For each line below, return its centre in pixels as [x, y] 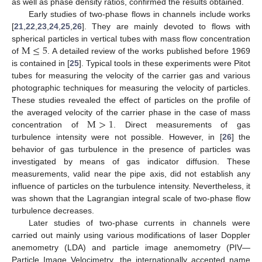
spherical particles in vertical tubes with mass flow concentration [131, 39]
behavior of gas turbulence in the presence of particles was [131, 149]
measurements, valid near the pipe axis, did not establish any [131, 174]
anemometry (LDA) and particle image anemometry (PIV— [131, 248]
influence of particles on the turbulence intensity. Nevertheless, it [131, 186]
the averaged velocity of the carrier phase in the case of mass [131, 113]
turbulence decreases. [53, 211]
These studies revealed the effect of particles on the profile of [131, 100]
